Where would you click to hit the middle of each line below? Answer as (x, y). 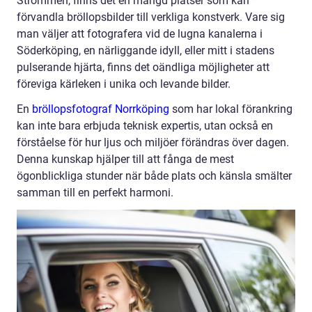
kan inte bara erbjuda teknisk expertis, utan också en (145, 126)
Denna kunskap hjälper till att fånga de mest (125, 159)
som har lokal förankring (231, 109)
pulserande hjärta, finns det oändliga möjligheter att (143, 68)
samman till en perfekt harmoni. (95, 193)
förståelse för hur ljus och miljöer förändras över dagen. (153, 143)
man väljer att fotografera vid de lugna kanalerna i (140, 34)
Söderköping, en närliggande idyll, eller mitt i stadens (146, 51)
